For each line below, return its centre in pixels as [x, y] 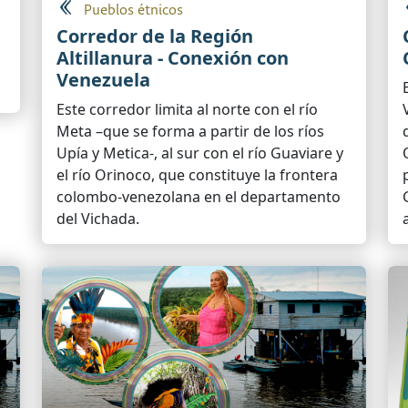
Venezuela [103, 80]
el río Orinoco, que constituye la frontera [197, 175]
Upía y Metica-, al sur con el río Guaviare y [200, 153]
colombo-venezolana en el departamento [199, 197]
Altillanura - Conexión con [173, 58]
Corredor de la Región [155, 36]
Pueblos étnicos [133, 11]
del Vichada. [98, 219]
